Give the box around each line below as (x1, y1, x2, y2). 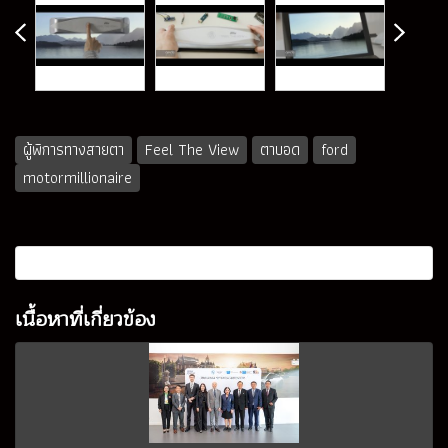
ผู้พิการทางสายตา (23, 136, 124, 162)
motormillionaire (23, 164, 132, 190)
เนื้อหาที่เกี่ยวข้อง (15, 302, 156, 336)
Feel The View (145, 136, 239, 162)
